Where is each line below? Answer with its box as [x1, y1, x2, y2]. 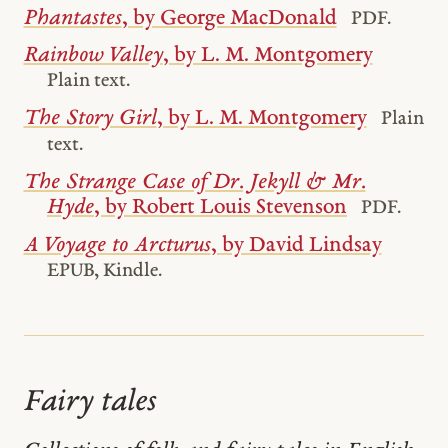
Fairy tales [23, 386, 157, 420]
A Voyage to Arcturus [23, 233, 211, 257]
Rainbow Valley [23, 44, 163, 68]
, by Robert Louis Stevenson [94, 195, 348, 219]
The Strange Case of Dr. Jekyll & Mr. [23, 170, 366, 194]
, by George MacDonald [121, 6, 337, 30]
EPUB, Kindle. [47, 260, 163, 282]
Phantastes [23, 6, 122, 30]
